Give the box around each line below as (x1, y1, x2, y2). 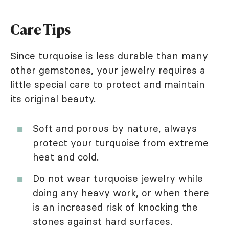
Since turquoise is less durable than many (10, 50, 208, 62)
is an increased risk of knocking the (33, 201, 198, 214)
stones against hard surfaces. (33, 215, 172, 228)
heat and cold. (33, 151, 99, 164)
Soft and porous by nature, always (33, 122, 197, 135)
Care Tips (10, 19, 71, 39)
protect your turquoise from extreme (33, 136, 209, 149)
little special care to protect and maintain (10, 78, 205, 91)
